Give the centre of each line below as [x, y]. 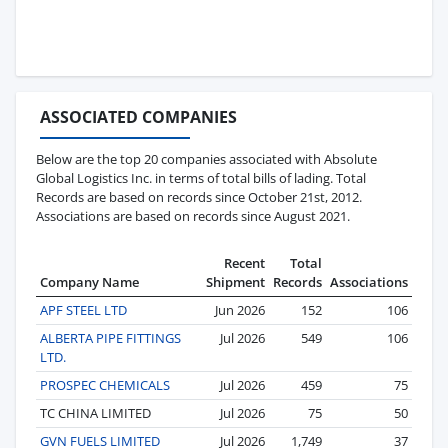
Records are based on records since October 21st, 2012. [199, 196]
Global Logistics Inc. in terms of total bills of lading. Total [201, 177]
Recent [244, 262]
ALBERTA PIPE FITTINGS [110, 337]
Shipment [235, 281]
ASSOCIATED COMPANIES [138, 116]
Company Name [89, 281]
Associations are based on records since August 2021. [193, 215]
